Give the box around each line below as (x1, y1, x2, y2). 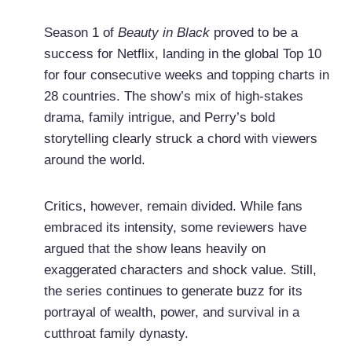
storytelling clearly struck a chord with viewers (43, 131, 317, 147)
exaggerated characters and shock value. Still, (43, 262, 317, 278)
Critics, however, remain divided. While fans (43, 199, 302, 214)
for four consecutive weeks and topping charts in (43, 68, 329, 83)
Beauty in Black (117, 25, 210, 41)
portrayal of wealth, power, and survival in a (43, 305, 299, 321)
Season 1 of (43, 25, 118, 41)
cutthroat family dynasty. (43, 326, 189, 342)
